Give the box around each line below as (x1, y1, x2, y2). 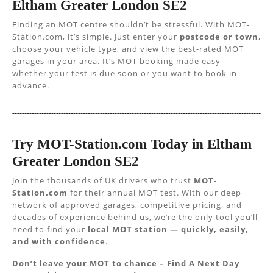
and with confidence (12, 236, 105, 247)
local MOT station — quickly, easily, (88, 224, 249, 235)
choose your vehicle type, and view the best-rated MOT (12, 43, 244, 54)
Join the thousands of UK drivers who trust (12, 175, 194, 186)
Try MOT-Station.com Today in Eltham (12, 136, 252, 152)
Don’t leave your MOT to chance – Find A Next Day (12, 258, 239, 269)
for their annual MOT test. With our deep (68, 187, 241, 198)
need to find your (12, 224, 88, 235)
